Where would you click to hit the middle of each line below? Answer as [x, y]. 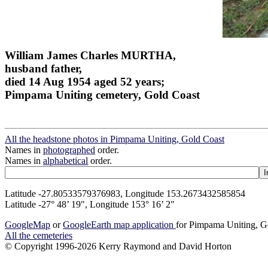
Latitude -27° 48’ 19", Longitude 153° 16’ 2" [90, 205]
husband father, [43, 68]
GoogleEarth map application [119, 225]
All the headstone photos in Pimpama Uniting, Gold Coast [115, 139]
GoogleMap [28, 225]
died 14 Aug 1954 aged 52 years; [85, 81]
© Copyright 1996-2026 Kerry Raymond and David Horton [118, 246]
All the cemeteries [39, 236]
